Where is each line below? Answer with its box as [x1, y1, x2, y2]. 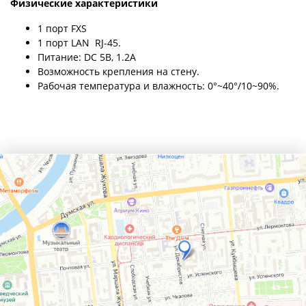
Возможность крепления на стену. [38, 64, 199, 78]
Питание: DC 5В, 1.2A [38, 50, 136, 64]
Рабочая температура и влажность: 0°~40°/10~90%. [38, 79, 279, 92]
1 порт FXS [38, 21, 87, 35]
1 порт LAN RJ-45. [38, 36, 121, 49]
